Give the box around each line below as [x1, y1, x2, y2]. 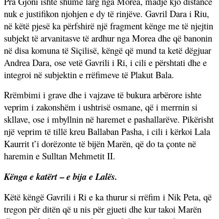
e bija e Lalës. [66, 170, 117, 183]
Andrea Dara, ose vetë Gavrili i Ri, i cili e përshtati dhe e [4, 56, 207, 68]
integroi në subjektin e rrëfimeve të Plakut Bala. [4, 68, 174, 81]
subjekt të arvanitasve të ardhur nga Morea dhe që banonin [4, 31, 212, 44]
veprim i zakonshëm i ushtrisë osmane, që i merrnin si [4, 100, 197, 113]
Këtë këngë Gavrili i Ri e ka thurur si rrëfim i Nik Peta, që [4, 190, 212, 203]
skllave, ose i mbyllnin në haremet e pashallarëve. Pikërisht [4, 112, 214, 125]
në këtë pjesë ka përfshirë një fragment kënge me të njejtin [4, 19, 213, 32]
